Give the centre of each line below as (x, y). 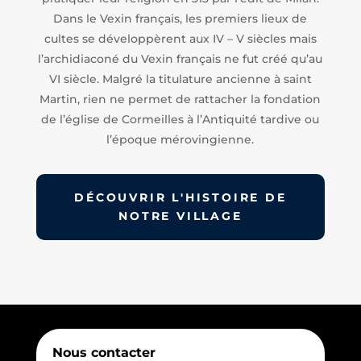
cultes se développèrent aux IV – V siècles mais (180, 38)
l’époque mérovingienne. (180, 139)
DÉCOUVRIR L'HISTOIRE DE (180, 197)
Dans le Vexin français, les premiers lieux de (180, 18)
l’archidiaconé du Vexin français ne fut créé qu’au (180, 58)
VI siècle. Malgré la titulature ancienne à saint (180, 79)
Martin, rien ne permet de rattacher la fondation (180, 99)
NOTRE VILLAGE (180, 216)
